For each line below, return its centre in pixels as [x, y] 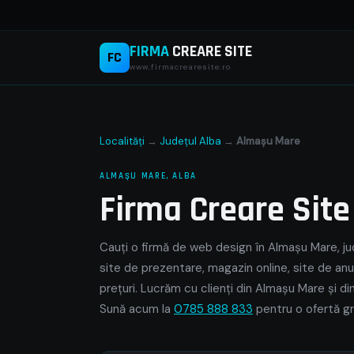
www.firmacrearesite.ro [180, 66]
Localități [122, 141]
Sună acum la [137, 309]
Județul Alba [190, 141]
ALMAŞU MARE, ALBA [149, 176]
